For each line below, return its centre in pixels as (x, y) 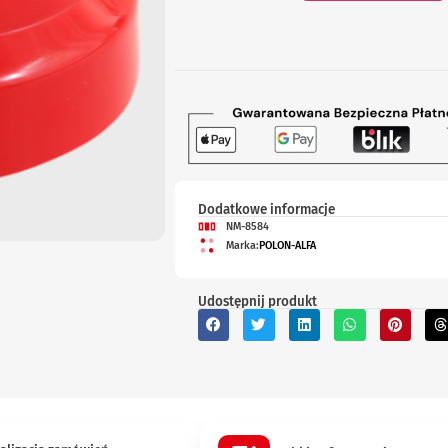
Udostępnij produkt (257, 302)
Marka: (243, 245)
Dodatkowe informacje (266, 210)
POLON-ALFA (288, 245)
